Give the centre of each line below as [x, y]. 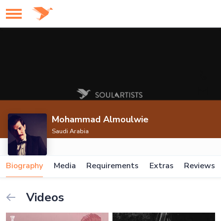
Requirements [112, 166]
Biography [24, 166]
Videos [44, 197]
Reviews [200, 166]
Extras [161, 166]
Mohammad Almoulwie [100, 119]
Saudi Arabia [71, 131]
